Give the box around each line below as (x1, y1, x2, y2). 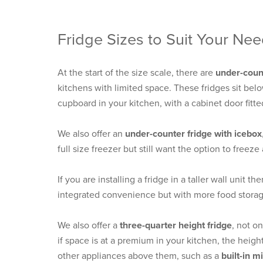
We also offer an (58, 127, 125, 140)
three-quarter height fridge (120, 219, 232, 231)
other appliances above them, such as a (58, 249, 221, 262)
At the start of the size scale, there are (58, 66, 215, 79)
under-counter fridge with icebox (125, 127, 262, 140)
